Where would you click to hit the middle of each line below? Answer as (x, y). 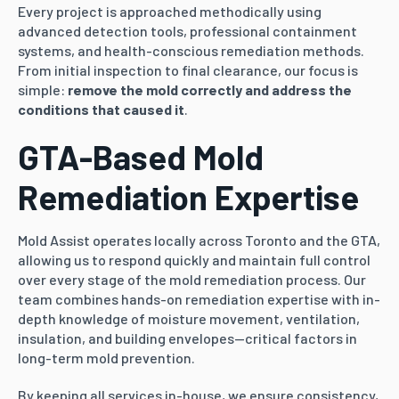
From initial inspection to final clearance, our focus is (188, 70)
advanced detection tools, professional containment (187, 31)
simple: (43, 90)
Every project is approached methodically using (170, 11)
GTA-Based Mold (141, 157)
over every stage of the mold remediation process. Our (192, 279)
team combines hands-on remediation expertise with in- (199, 299)
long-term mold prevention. (106, 358)
